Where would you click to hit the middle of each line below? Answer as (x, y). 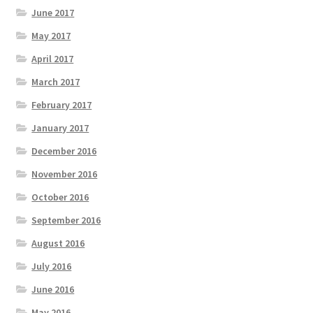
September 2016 (66, 220)
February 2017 (62, 104)
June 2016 (53, 289)
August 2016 (58, 243)
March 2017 (56, 81)
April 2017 (53, 58)
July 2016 (52, 266)
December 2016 (64, 151)
